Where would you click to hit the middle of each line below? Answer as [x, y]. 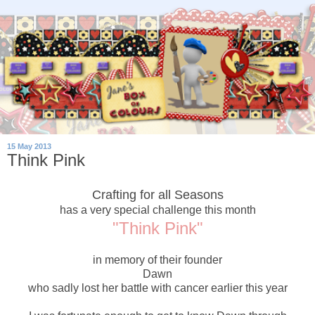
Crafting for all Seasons [157, 194]
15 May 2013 [29, 147]
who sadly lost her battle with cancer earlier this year [157, 288]
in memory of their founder [157, 259]
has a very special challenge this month [157, 210]
